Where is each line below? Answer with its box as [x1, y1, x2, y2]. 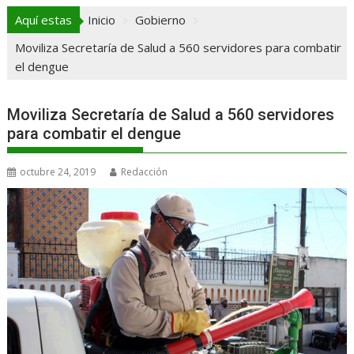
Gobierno [135, 11, 186, 28]
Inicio [88, 11, 116, 28]
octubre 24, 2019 [20, 164, 96, 179]
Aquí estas [15, 11, 73, 28]
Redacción [121, 164, 168, 179]
